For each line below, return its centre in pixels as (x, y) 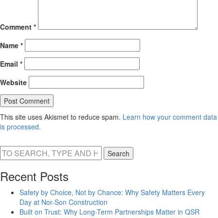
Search (118, 153)
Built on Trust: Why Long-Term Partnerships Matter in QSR (109, 211)
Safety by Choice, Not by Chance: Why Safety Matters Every (112, 192)
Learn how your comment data (170, 117)
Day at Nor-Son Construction (64, 202)
